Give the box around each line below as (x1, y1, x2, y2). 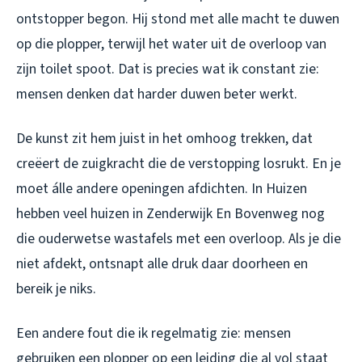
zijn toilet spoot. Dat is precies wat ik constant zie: (16, 59, 319, 80)
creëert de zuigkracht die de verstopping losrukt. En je (16, 154, 341, 175)
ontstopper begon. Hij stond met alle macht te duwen (16, 9, 339, 30)
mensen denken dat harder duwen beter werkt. (16, 84, 297, 105)
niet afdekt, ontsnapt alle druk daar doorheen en (16, 254, 308, 275)
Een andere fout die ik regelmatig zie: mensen (16, 323, 291, 344)
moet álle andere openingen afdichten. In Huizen (16, 179, 307, 200)
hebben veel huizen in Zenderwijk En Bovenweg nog (16, 204, 325, 225)
